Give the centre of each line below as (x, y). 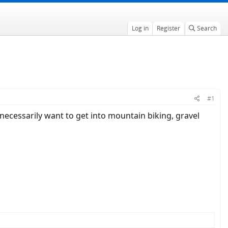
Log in (140, 28)
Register (168, 28)
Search (207, 28)
